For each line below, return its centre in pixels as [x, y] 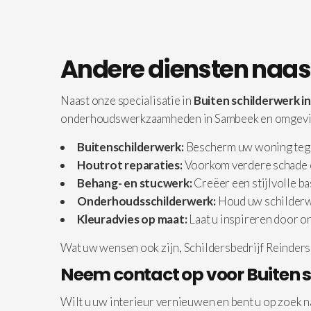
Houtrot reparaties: [130, 165]
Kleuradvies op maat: [132, 219]
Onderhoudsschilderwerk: [146, 201]
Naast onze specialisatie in [127, 100]
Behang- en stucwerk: [135, 183]
